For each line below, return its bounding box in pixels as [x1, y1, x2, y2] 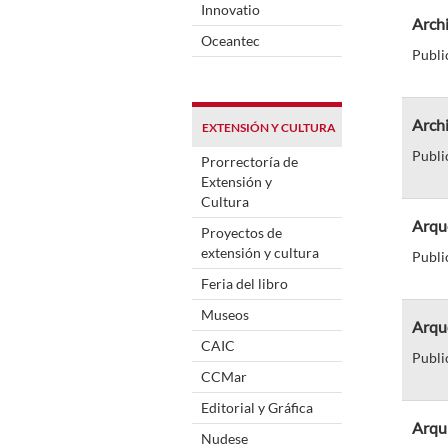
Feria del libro [201, 274, 288, 292]
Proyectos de [201, 223, 282, 241]
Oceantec [201, 31, 260, 49]
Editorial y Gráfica [201, 398, 313, 416]
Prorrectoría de [201, 152, 298, 170]
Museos [201, 305, 249, 323]
